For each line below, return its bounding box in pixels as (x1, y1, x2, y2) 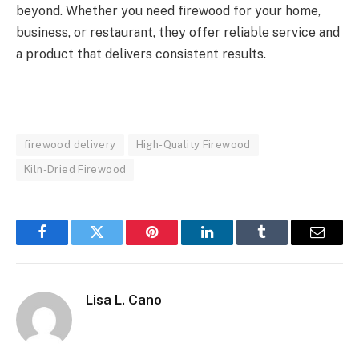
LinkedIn (205, 236, 259, 252)
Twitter (95, 236, 138, 252)
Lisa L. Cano (86, 292, 162, 309)
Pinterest (151, 236, 202, 252)
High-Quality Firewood (135, 139, 251, 151)
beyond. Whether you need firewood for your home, (16, 2, 321, 18)
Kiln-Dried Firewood (24, 163, 127, 176)
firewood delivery (24, 139, 116, 151)
